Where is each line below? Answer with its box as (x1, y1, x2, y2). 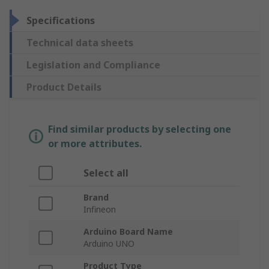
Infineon (83, 204, 116, 216)
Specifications (26, 14, 95, 28)
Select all (83, 166, 128, 180)
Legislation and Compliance (26, 58, 160, 72)
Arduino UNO (83, 238, 134, 250)
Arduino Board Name (83, 226, 173, 238)
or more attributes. (48, 137, 142, 151)
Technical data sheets (26, 36, 133, 50)
